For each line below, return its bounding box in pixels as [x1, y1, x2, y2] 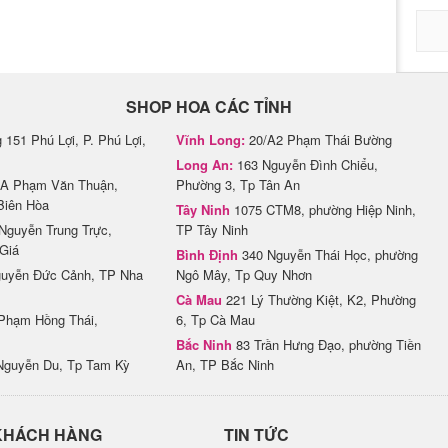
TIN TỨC [224, 423, 289, 446]
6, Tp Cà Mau [176, 310, 255, 329]
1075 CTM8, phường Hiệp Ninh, [230, 200, 416, 219]
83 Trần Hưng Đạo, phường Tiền [232, 335, 421, 354]
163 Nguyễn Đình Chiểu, [233, 155, 378, 174]
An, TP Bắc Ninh [176, 355, 274, 374]
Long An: [176, 155, 233, 174]
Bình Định [176, 245, 238, 264]
